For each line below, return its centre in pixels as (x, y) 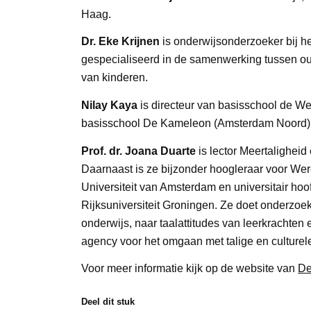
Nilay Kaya (110, 106)
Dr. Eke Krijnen (121, 42)
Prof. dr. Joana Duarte (140, 151)
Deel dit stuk (108, 302)
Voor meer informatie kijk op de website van (190, 269)
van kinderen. (115, 78)
